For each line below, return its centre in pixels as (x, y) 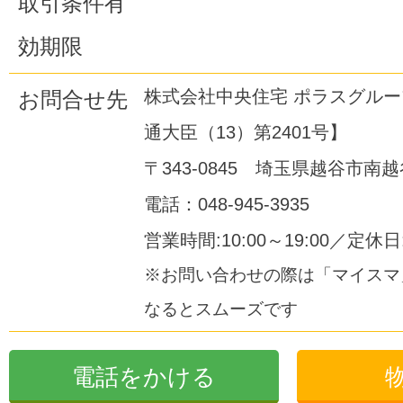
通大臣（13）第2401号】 (246, 132)
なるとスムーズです (221, 309)
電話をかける (144, 377)
